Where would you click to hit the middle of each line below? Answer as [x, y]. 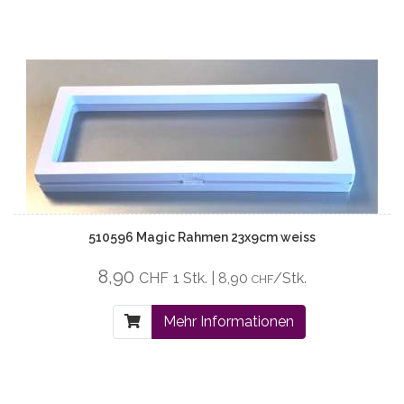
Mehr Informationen [228, 321]
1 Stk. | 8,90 [212, 278]
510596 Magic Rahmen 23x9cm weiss [202, 237]
